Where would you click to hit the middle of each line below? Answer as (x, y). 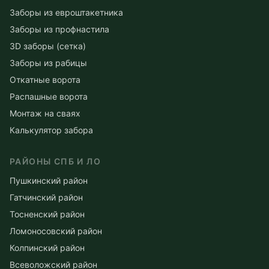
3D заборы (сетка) (48, 46)
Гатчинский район (46, 197)
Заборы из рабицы (48, 62)
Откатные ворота (45, 79)
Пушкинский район (49, 180)
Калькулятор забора (51, 130)
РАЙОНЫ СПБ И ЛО (55, 161)
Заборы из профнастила (59, 29)
